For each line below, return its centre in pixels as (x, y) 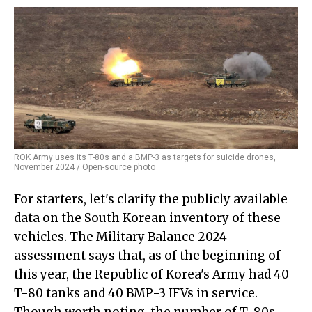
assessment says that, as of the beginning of (147, 256)
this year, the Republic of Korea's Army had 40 (151, 275)
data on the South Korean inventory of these (147, 218)
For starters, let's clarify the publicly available (151, 200)
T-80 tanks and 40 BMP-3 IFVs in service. (136, 294)
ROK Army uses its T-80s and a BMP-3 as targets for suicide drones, (145, 158)
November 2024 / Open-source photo (85, 167)
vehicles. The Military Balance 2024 (120, 237)
